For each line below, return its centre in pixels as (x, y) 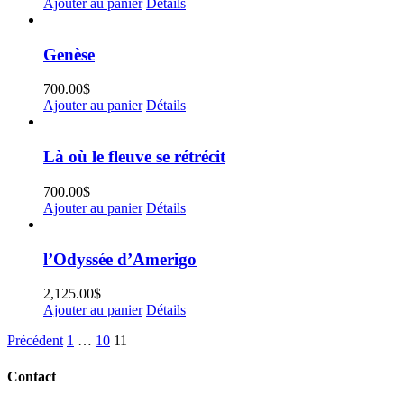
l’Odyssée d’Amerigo (120, 259)
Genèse (69, 54)
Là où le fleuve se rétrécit (134, 157)
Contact (32, 376)
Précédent (35, 341)
